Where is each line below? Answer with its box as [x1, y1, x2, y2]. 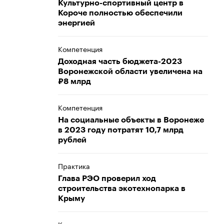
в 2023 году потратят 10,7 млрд [58, 126, 183, 134]
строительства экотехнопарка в [58, 184, 185, 192]
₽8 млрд [58, 77, 91, 85]
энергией [58, 19, 95, 27]
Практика [58, 160, 90, 171]
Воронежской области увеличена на [58, 67, 202, 75]
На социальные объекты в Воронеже [58, 116, 204, 124]
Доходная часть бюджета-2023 [58, 57, 182, 65]
